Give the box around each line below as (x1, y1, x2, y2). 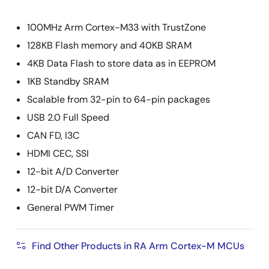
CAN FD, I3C (27, 129, 79, 142)
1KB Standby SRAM (27, 75, 109, 88)
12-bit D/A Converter (27, 183, 118, 196)
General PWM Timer (27, 201, 114, 214)
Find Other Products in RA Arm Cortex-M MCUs (32, 240, 244, 252)
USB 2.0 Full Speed (27, 111, 109, 124)
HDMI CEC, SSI (27, 147, 89, 160)
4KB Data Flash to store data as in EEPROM (27, 57, 216, 70)
